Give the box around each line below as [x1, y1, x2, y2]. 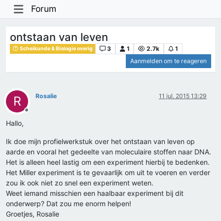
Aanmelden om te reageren [130, 57, 207, 65]
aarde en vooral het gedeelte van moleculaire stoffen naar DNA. [6, 147, 211, 156]
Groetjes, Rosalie [6, 210, 59, 219]
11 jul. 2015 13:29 [159, 92, 207, 100]
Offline [26, 110, 44, 118]
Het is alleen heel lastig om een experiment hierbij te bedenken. [6, 158, 210, 167]
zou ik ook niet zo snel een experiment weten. [6, 179, 153, 187]
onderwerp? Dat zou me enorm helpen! [6, 199, 131, 208]
